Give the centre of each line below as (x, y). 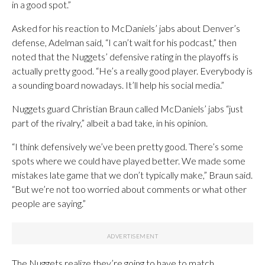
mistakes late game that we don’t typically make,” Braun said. (132, 174)
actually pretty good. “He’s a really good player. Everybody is (132, 70)
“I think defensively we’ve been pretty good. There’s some (127, 146)
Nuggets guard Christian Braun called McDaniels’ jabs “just (127, 108)
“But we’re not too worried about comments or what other (129, 189)
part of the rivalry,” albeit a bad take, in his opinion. (110, 122)
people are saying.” (49, 203)
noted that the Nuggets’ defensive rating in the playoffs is (125, 56)
